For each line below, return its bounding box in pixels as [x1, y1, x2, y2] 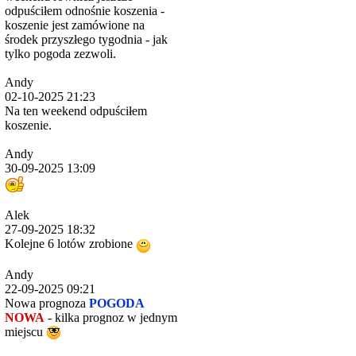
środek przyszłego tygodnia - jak [5, 33, 168, 47]
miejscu [5, 324, 46, 339]
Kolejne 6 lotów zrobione [5, 237, 136, 251]
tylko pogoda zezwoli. [5, 47, 116, 61]
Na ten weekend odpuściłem [5, 104, 147, 118]
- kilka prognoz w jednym [44, 310, 177, 324]
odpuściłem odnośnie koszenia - [5, 4, 164, 18]
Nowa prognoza [5, 296, 89, 310]
